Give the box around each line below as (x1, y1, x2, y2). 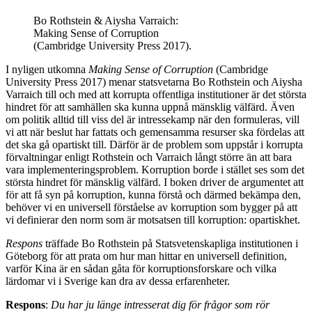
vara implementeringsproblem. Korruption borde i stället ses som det (6, 164, 304, 176)
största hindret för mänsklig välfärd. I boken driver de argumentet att (6, 176, 304, 189)
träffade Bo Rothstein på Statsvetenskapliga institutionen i (45, 237, 298, 250)
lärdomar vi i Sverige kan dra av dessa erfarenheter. (6, 275, 230, 288)
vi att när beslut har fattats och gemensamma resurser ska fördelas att (6, 126, 304, 139)
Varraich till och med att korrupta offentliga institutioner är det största (6, 88, 306, 101)
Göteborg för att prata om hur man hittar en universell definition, (6, 250, 287, 263)
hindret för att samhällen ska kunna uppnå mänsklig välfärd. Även (6, 101, 295, 114)
